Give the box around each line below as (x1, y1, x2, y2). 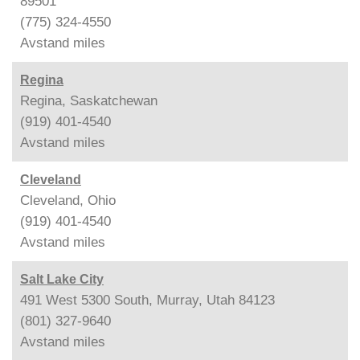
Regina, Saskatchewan (20, 92, 157, 108)
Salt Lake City (20, 272, 104, 286)
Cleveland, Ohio (20, 192, 116, 208)
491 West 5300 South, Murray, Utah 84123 (20, 292, 275, 308)
